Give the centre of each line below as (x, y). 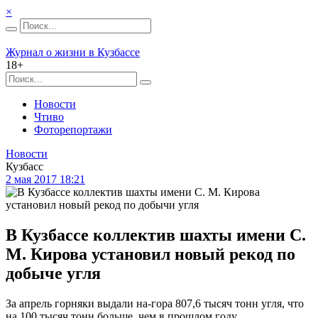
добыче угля (53, 273)
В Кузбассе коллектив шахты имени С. (156, 235)
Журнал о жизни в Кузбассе (73, 52)
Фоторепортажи (73, 130)
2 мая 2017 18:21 (45, 179)
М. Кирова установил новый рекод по (150, 254)
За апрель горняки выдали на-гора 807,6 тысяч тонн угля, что (155, 303)
